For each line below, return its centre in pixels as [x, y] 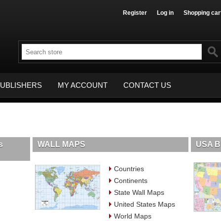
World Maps [132, 216]
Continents [130, 180]
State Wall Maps [139, 192]
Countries [129, 168]
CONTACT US [147, 85]
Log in [165, 13]
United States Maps [144, 204]
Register [135, 13]
